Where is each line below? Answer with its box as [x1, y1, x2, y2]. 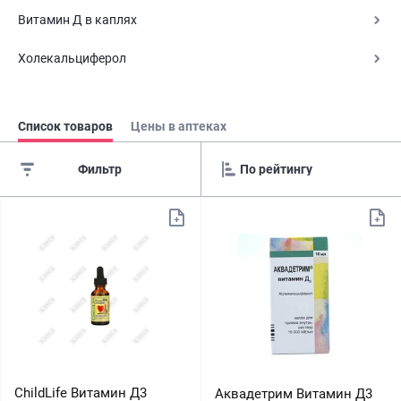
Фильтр [78, 162, 123, 176]
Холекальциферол [18, 51, 126, 65]
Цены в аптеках [131, 119, 226, 133]
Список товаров [18, 119, 113, 133]
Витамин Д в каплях [18, 13, 137, 27]
